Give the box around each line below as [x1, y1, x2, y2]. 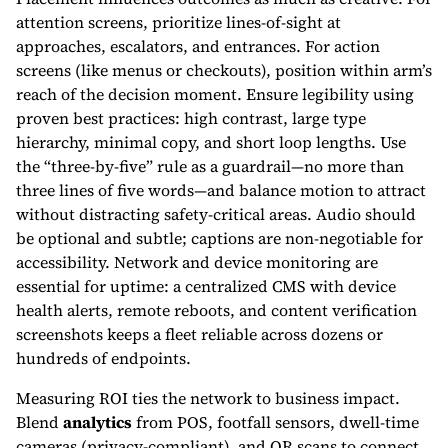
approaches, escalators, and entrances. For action [16, 35, 380, 57]
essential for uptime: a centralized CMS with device [16, 275, 396, 297]
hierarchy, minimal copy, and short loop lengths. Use [16, 131, 406, 153]
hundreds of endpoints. [16, 347, 191, 369]
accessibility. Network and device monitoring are [16, 251, 378, 273]
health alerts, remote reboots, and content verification [16, 299, 417, 321]
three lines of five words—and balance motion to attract [16, 179, 426, 201]
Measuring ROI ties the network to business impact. [16, 387, 400, 409]
